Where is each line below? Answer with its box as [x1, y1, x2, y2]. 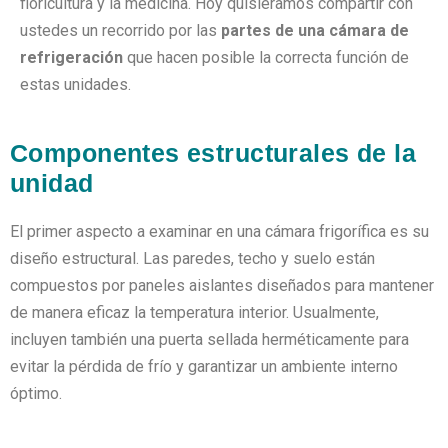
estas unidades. [20, 75, 131, 94]
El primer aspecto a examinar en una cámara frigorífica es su [10, 222, 429, 241]
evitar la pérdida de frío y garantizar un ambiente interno [10, 357, 398, 376]
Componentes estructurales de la [10, 139, 417, 167]
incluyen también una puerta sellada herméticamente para [10, 330, 409, 349]
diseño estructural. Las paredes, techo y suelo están [10, 249, 375, 268]
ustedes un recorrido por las [20, 21, 221, 40]
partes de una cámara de [221, 21, 409, 40]
